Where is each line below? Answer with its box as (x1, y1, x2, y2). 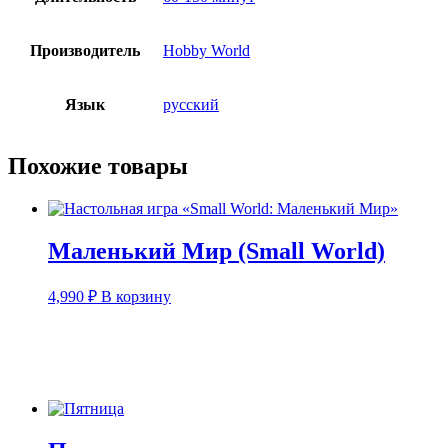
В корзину (101, 288, 171, 305)
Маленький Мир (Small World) (48, 238, 385, 265)
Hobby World (163, 42, 250, 60)
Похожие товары (8, 153, 188, 180)
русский (163, 96, 219, 114)
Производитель (30, 42, 140, 60)
